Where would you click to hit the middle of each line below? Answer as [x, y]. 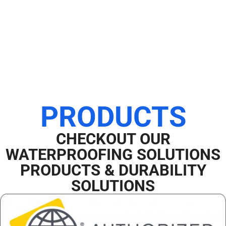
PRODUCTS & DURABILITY [113, 171]
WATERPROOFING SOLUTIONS [113, 155]
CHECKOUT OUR [113, 139]
